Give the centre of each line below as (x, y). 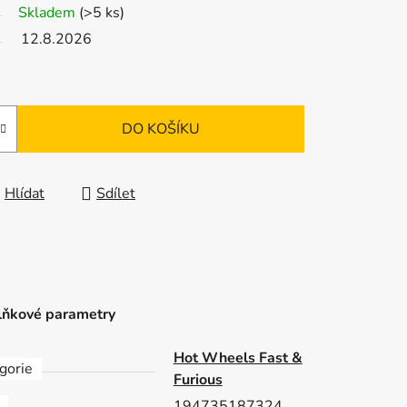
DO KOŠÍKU (161, 129)
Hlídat (25, 194)
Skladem (49, 13)
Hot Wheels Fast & (238, 358)
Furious (198, 380)
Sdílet (116, 194)
